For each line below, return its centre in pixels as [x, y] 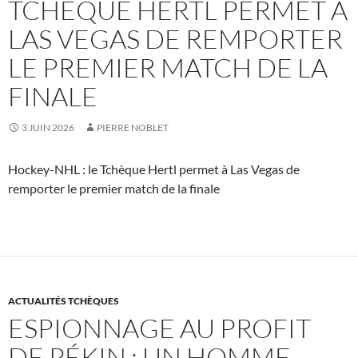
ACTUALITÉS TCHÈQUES [64, 301]
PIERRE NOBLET [133, 128]
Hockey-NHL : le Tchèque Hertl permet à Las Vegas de [154, 169]
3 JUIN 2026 [48, 128]
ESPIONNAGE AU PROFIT [159, 328]
